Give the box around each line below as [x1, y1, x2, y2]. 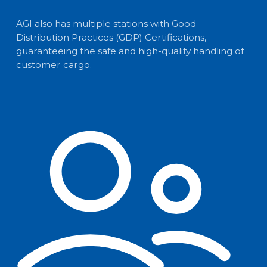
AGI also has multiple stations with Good [15, 17, 196, 29]
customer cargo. [15, 58, 92, 70]
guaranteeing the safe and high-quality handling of [15, 45, 244, 57]
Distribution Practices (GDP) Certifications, [15, 31, 206, 43]
